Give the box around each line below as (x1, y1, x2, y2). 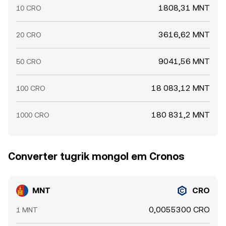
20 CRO (16, 31, 41, 39)
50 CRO (16, 58, 41, 66)
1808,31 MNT (158, 3, 210, 13)
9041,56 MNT (158, 56, 210, 66)
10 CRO (16, 4, 41, 12)
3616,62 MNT (158, 30, 210, 39)
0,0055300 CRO (149, 205, 210, 214)
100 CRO (16, 84, 45, 92)
